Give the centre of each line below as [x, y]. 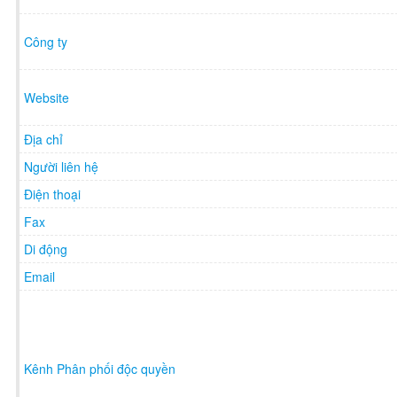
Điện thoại [52, 194]
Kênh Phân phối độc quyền [100, 368]
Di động [46, 249]
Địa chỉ [43, 139]
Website [47, 97]
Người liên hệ [61, 166]
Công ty [46, 41]
